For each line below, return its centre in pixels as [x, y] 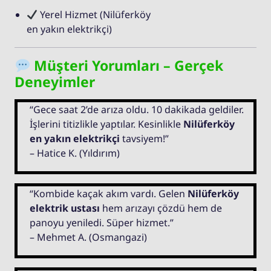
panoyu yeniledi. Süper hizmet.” [102, 223]
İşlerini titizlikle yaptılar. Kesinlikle [106, 124]
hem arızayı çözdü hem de [161, 208]
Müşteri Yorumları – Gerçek [127, 66]
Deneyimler [55, 82]
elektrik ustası [65, 208]
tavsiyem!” [144, 139]
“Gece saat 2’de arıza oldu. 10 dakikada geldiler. [137, 110]
